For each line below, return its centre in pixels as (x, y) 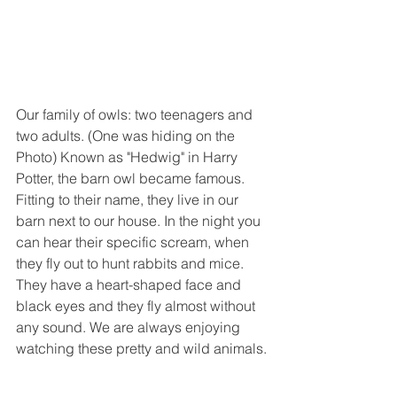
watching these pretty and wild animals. (141, 349)
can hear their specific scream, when (134, 242)
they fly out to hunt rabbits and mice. (132, 264)
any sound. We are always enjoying (130, 327)
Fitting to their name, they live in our (129, 200)
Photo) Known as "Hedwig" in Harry (128, 157)
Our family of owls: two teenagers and (136, 115)
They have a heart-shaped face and (130, 285)
